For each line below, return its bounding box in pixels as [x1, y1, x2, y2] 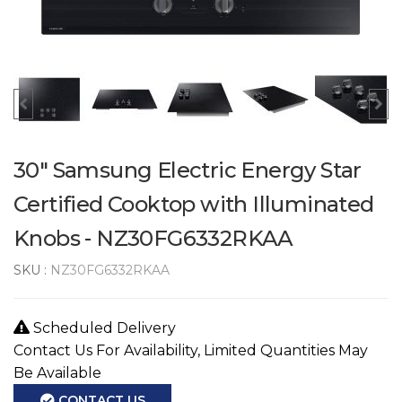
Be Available [13, 363, 101, 381]
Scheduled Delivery [30, 319, 176, 336]
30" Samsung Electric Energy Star [13, 156, 362, 183]
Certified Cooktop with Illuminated [13, 190, 374, 217]
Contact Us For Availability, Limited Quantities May [13, 341, 368, 359]
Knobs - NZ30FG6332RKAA [13, 224, 293, 251]
